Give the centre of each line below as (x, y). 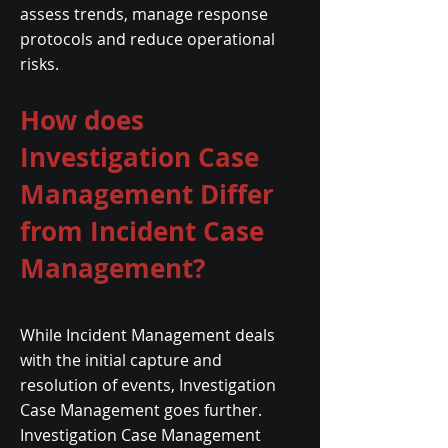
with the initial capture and (121, 360)
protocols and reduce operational (147, 39)
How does (82, 120)
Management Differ (147, 194)
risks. (39, 64)
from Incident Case (142, 231)
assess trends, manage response (144, 14)
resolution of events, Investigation (148, 385)
